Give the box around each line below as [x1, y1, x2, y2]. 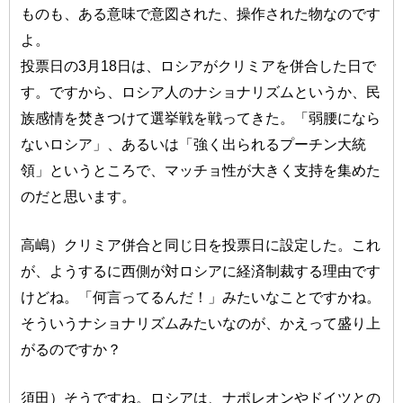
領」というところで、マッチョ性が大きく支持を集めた [21, 162, 381, 179]
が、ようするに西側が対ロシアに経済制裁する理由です [21, 263, 381, 280]
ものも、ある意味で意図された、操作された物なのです [21, 5, 381, 22]
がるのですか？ [21, 341, 122, 358]
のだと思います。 [21, 188, 137, 205]
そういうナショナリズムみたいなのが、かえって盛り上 [21, 315, 381, 332]
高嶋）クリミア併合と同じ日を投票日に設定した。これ [21, 237, 381, 254]
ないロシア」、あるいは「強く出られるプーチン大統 [21, 136, 367, 153]
